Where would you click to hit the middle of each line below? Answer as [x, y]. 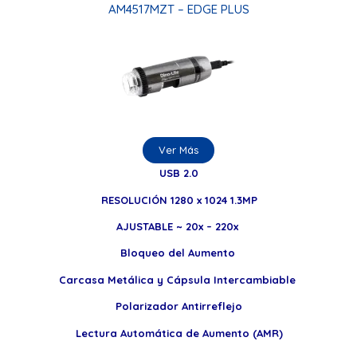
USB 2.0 [179, 173]
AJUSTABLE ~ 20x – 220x [179, 226]
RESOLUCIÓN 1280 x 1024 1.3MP [179, 200]
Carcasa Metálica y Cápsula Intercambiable [179, 279]
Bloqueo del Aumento [179, 253]
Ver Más [178, 149]
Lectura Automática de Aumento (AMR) [179, 333]
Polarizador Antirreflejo [179, 306]
